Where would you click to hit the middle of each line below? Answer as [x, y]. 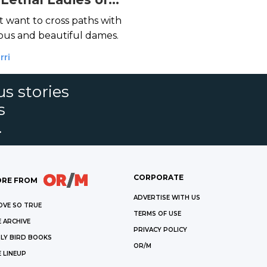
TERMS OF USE [157, 213]
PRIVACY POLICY [160, 229]
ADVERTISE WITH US [167, 197]
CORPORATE [159, 177]
